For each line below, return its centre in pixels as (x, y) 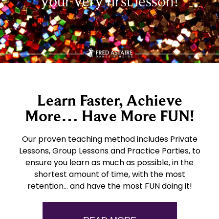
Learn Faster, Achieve (109, 100)
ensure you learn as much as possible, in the (109, 163)
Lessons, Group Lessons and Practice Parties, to (109, 151)
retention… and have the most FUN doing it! (109, 186)
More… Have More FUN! (109, 116)
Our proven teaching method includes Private (109, 139)
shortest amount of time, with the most (109, 175)
